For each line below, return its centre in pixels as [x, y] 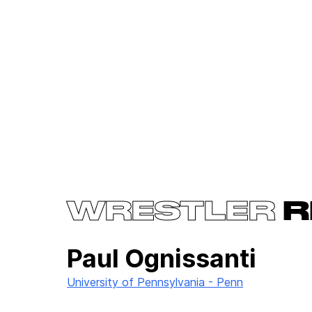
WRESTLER [171, 213]
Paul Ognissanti [162, 258]
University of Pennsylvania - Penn [155, 282]
